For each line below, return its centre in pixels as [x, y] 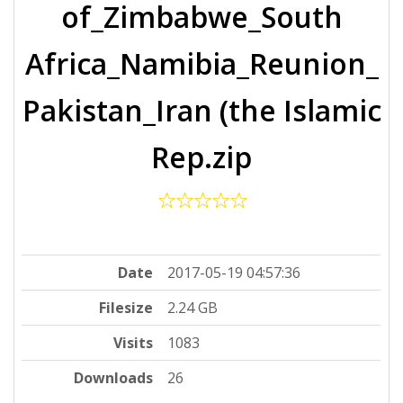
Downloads [114, 377]
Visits [134, 342]
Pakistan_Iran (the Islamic [201, 110]
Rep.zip [201, 157]
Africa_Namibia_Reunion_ [201, 63]
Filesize [126, 307]
